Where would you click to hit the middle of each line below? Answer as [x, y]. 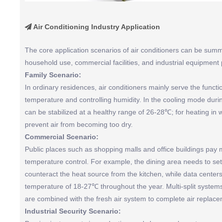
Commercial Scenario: [62, 137]
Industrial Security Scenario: [73, 211]
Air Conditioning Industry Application [96, 27]
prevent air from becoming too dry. [79, 124]
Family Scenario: [53, 75]
